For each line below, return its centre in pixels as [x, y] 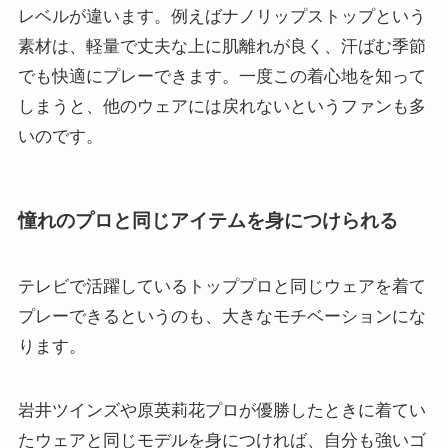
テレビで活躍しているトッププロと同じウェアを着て [221, 286]
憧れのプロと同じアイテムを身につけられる [207, 221]
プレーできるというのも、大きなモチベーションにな [221, 316]
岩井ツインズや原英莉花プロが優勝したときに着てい [221, 410]
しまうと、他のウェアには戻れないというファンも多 [221, 106]
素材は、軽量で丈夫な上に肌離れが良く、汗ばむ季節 [221, 46]
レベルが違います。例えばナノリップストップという [221, 16]
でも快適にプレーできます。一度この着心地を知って [221, 76]
